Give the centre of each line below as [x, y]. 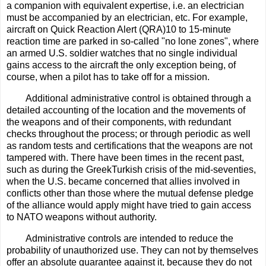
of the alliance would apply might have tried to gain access [129, 205]
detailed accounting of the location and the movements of [126, 110]
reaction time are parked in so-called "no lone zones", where [133, 41]
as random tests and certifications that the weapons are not [129, 145]
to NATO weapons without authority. [82, 217]
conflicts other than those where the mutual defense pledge [130, 193]
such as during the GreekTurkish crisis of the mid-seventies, [131, 169]
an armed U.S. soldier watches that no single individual [122, 53]
